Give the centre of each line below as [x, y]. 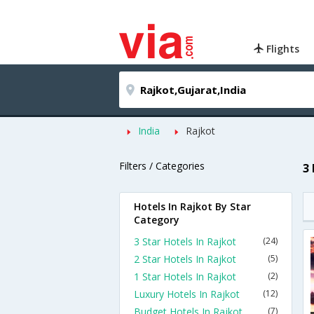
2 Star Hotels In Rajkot [185, 259]
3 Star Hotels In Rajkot [185, 241]
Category [157, 220]
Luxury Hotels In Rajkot [187, 294]
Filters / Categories [162, 166]
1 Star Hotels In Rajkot [185, 277]
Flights [282, 49]
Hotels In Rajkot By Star [192, 206]
